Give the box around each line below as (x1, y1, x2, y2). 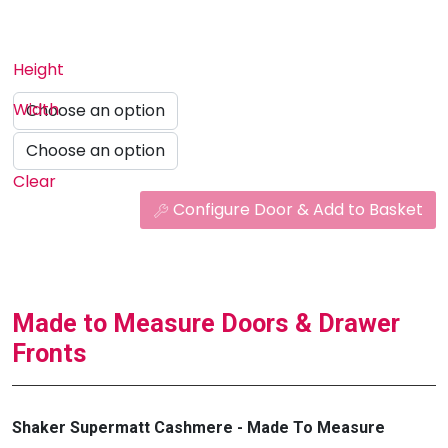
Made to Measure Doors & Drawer (12, 309, 400, 339)
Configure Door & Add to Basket (173, 198, 423, 222)
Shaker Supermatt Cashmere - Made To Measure (12, 418, 385, 438)
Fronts (12, 339, 87, 369)
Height (13, 57, 64, 81)
